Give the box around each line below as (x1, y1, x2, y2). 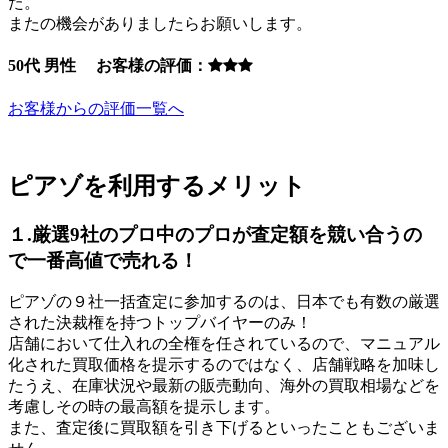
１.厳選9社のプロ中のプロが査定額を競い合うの (8, 223, 422, 245)
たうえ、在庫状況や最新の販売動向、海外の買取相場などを (8, 377, 440, 395)
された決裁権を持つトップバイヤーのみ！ (8, 314, 312, 332)
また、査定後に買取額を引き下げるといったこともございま (8, 419, 440, 437)
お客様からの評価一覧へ (8, 99, 184, 117)
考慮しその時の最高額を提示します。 (8, 398, 280, 416)
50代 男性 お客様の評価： (8, 57, 208, 75)
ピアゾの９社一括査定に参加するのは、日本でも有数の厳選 (8, 293, 440, 311)
